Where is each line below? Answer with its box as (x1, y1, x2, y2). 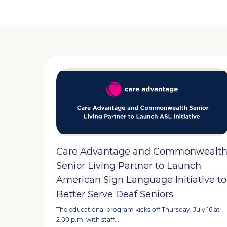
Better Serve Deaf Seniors (56, 188, 173, 200)
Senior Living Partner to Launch (56, 160, 201, 171)
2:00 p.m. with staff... (56, 216, 119, 223)
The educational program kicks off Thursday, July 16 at (56, 206, 220, 213)
